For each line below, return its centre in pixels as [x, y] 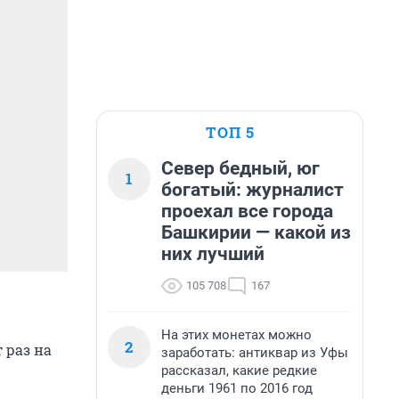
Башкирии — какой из [256, 232]
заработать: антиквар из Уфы [255, 353]
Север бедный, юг [240, 168]
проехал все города [247, 211]
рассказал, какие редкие [239, 370]
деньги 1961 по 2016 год [237, 388]
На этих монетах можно [236, 335]
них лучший [213, 254]
